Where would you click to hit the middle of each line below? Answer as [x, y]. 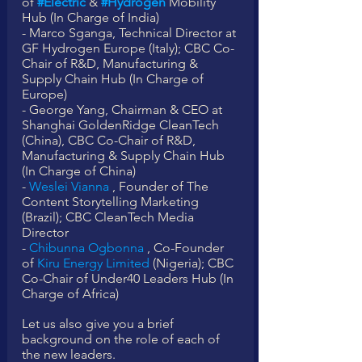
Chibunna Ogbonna [86, 248]
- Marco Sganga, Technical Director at [130, 33]
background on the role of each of [122, 339]
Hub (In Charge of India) [90, 18]
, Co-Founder [185, 248]
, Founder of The [160, 187]
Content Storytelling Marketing [112, 202]
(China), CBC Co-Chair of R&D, [110, 141]
